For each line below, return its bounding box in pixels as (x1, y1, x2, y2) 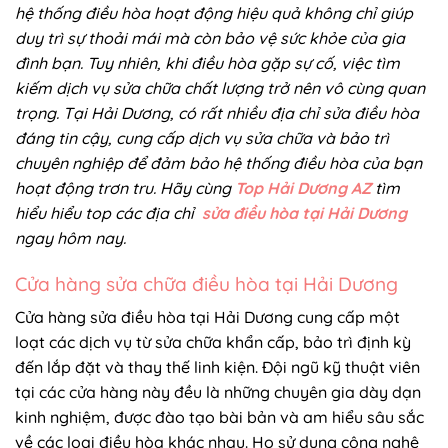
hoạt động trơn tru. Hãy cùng (15, 178, 235, 198)
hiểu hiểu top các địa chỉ (15, 203, 194, 223)
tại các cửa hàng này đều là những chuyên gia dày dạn (15, 382, 421, 403)
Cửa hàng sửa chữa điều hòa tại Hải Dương (15, 271, 398, 296)
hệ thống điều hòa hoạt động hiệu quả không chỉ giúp (15, 3, 413, 23)
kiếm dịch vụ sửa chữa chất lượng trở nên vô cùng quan (15, 78, 425, 98)
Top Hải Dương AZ (235, 178, 371, 198)
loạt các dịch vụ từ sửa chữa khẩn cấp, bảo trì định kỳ (15, 332, 411, 353)
